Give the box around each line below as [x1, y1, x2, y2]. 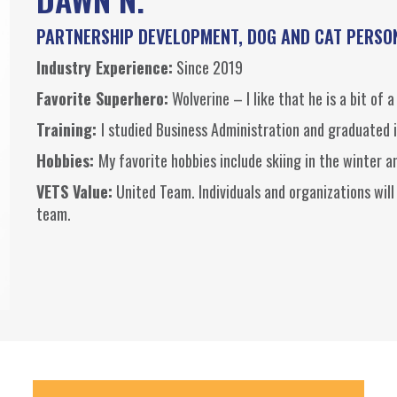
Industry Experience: [35, 56, 173, 80]
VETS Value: [35, 180, 113, 204]
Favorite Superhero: [35, 87, 168, 111]
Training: [35, 118, 101, 142]
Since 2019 [172, 56, 243, 80]
